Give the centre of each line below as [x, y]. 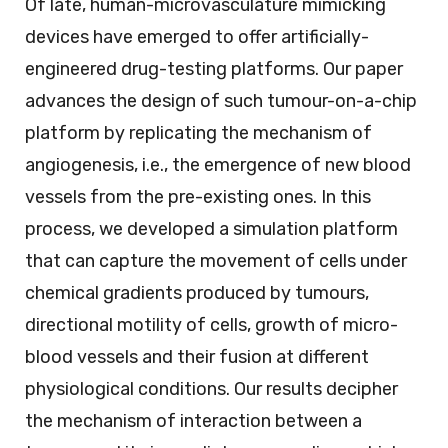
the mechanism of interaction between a [193, 421]
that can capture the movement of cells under [216, 261]
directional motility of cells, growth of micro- [211, 325]
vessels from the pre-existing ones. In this [198, 197]
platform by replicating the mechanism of [198, 133]
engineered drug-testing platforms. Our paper [214, 69]
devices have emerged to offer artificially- [197, 37]
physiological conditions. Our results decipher [211, 389]
